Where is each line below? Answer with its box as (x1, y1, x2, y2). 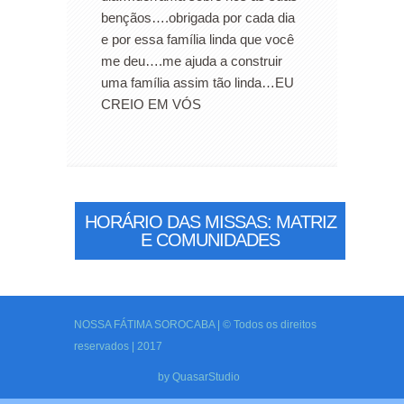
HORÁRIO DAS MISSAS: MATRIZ (84, 211, 336, 232)
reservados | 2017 (73, 339, 162, 353)
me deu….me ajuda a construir (101, 52, 282, 69)
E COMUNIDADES (141, 229, 280, 250)
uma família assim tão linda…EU (101, 74, 294, 90)
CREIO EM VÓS (101, 96, 201, 112)
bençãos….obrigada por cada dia (101, 9, 295, 25)
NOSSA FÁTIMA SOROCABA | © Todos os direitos (73, 317, 317, 331)
